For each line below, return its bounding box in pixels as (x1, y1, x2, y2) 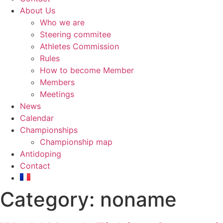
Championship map (40, 137, 112, 147)
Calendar (20, 113, 54, 123)
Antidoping (20, 149, 61, 159)
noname (100, 187, 177, 212)
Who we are (40, 17, 85, 27)
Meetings (40, 89, 74, 99)
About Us (20, 5, 55, 15)
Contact (20, 161, 50, 171)
